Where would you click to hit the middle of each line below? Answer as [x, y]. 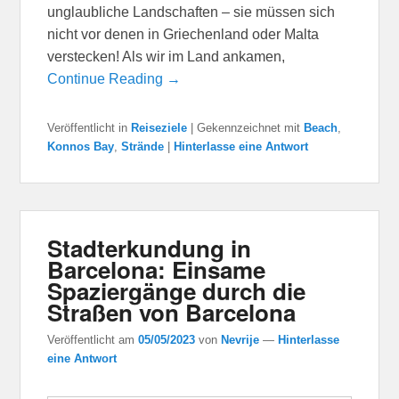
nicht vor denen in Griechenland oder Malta [183, 35]
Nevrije [240, 339]
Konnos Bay [81, 147]
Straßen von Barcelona [172, 313]
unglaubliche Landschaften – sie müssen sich [191, 12]
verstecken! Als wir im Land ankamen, [167, 57]
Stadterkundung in [150, 248]
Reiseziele [159, 128]
